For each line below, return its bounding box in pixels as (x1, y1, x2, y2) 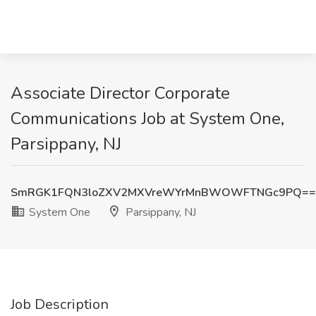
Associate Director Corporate (11, 82, 230, 104)
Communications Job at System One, (11, 107, 284, 130)
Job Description (11, 295, 109, 314)
